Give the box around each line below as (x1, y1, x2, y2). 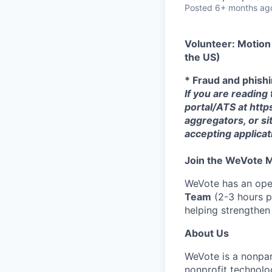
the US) (185, 51, 220, 63)
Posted (185, 2, 212, 13)
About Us (185, 227, 229, 239)
